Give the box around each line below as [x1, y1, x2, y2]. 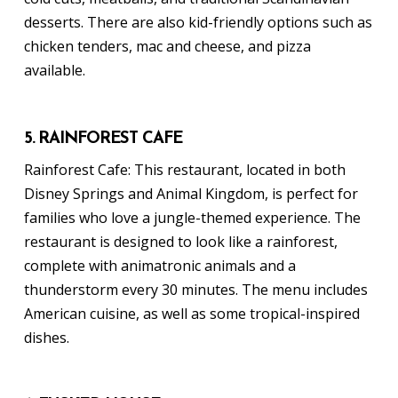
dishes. [23, 328, 69, 348]
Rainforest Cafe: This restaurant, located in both [23, 160, 346, 180]
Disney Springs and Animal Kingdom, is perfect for [23, 184, 358, 204]
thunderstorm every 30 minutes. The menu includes [23, 280, 368, 300]
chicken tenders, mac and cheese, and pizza [23, 36, 311, 57]
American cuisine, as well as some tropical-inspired [23, 304, 360, 324]
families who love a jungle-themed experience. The [23, 208, 361, 228]
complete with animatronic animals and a [23, 256, 296, 276]
